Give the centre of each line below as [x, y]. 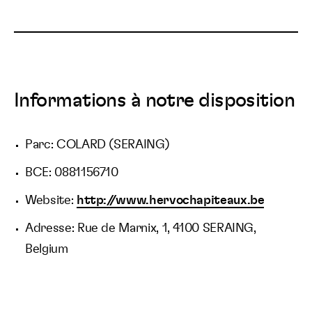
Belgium [47, 249]
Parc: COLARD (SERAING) [97, 145]
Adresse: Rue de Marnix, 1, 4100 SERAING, [141, 228]
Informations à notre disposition [155, 101]
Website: [51, 201]
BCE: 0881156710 [72, 173]
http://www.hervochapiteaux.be [170, 201]
